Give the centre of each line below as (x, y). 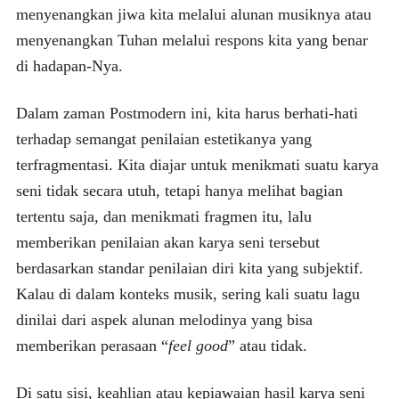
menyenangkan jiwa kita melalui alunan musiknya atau (193, 14)
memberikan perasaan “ (92, 345)
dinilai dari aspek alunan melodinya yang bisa (164, 319)
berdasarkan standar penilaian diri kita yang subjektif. (189, 268)
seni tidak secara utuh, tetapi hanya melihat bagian (179, 190)
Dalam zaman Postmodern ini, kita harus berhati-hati (187, 113)
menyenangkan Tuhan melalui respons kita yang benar (191, 40)
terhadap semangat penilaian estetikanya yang (163, 138)
